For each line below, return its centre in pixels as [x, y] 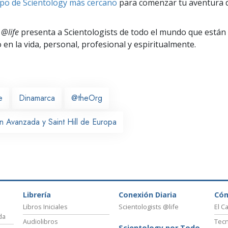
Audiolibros [40, 222]
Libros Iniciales [45, 207]
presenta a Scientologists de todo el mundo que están [122, 32]
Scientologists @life [149, 207]
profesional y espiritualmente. [138, 44]
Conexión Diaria [148, 195]
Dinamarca [37, 98]
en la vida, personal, [41, 44]
